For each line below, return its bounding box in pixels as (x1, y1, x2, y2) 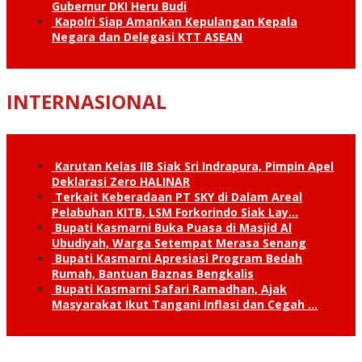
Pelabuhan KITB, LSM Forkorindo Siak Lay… (52, 204, 298, 220)
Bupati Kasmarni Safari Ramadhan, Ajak (55, 280, 287, 297)
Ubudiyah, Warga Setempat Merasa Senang (52, 234, 306, 250)
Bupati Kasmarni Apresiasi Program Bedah (55, 250, 302, 266)
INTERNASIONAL (6, 87, 166, 115)
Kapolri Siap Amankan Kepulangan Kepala (55, 13, 297, 29)
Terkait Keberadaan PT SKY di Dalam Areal (55, 188, 302, 204)
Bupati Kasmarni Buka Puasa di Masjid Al (55, 219, 292, 235)
